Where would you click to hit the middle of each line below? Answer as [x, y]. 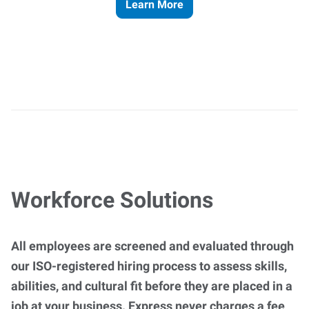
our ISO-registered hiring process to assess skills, [149, 266]
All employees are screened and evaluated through [152, 246]
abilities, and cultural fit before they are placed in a [152, 286]
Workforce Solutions [112, 200]
